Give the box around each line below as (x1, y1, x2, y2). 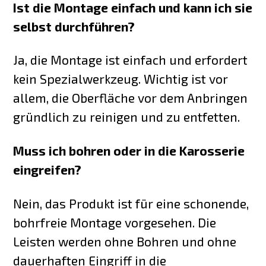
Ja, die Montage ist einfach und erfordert (13, 52, 248, 68)
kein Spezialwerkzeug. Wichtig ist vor (13, 71, 229, 87)
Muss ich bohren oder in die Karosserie (13, 143, 245, 159)
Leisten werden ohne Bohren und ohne (13, 234, 237, 249)
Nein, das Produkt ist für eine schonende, (13, 196, 249, 211)
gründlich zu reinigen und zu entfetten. (13, 109, 240, 125)
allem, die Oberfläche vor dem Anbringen (13, 90, 248, 106)
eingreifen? (13, 162, 82, 178)
